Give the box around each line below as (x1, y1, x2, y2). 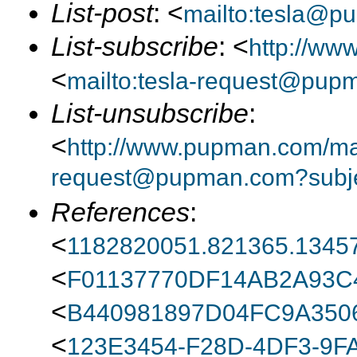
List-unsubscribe (51, 98, 249, 128)
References (51, 197, 190, 227)
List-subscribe (51, 31, 218, 61)
